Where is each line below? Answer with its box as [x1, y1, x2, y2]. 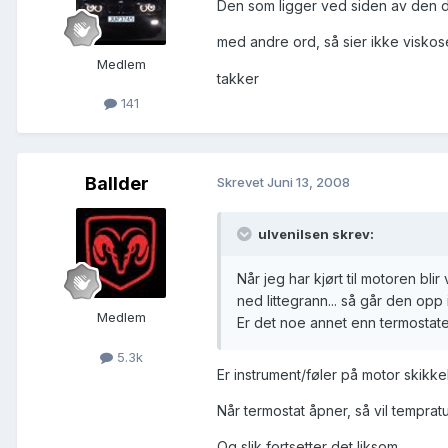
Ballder [85, 173, 149, 195]
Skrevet [217, 174, 267, 191]
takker [217, 69, 259, 87]
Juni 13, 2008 [267, 174, 350, 191]
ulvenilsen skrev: [255, 226, 374, 243]
